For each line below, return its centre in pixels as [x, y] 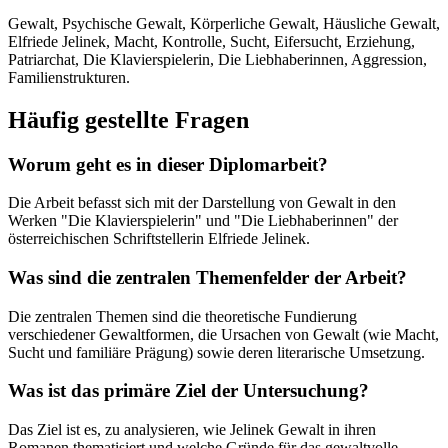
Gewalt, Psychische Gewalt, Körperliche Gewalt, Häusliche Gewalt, [224, 23]
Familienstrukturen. [69, 77]
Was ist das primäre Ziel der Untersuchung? [188, 391]
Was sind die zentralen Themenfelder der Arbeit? [207, 277]
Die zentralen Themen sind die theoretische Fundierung [182, 316]
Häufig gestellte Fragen [128, 119]
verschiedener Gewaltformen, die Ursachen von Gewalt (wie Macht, [223, 334]
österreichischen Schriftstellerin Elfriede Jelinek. [159, 239]
